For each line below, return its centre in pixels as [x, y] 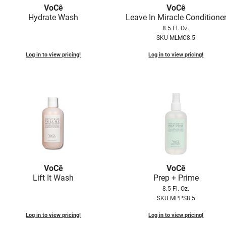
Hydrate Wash [53, 18]
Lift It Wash [53, 178]
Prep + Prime [176, 178]
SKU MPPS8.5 [176, 199]
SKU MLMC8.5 [176, 38]
